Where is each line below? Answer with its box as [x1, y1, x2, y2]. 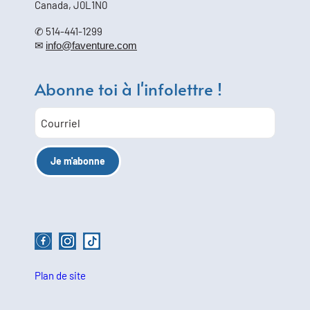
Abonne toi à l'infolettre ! [35, 77, 222, 100]
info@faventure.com [46, 39, 137, 51]
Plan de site [35, 269, 86, 282]
